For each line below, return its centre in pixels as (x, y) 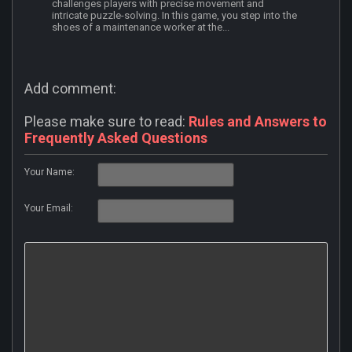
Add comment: (70, 89)
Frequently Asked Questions (116, 138)
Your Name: (49, 172)
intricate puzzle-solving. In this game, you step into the (174, 16)
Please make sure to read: (106, 122)
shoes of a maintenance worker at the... (141, 27)
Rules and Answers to (258, 122)
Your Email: (49, 209)
